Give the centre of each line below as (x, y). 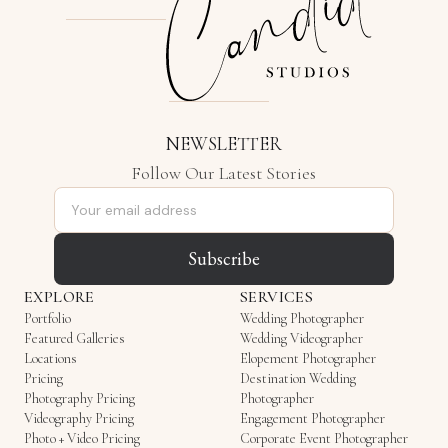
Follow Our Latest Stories (224, 172)
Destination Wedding (298, 378)
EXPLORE (59, 296)
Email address (104, 199)
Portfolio (47, 318)
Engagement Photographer (312, 418)
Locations (50, 358)
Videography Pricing (79, 418)
